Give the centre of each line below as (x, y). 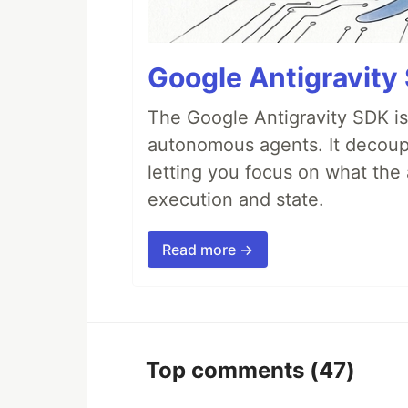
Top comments (228, 371)
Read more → (208, 250)
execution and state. (236, 200)
